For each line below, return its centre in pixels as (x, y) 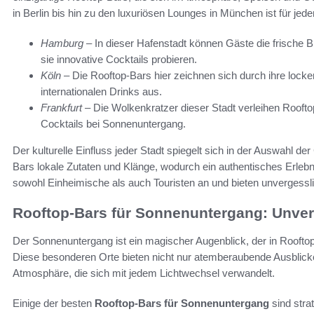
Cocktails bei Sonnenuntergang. (113, 123)
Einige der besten (54, 303)
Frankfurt (61, 107)
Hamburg (62, 43)
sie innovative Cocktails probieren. (119, 59)
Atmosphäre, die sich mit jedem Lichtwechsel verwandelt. (144, 273)
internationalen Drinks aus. (101, 91)
